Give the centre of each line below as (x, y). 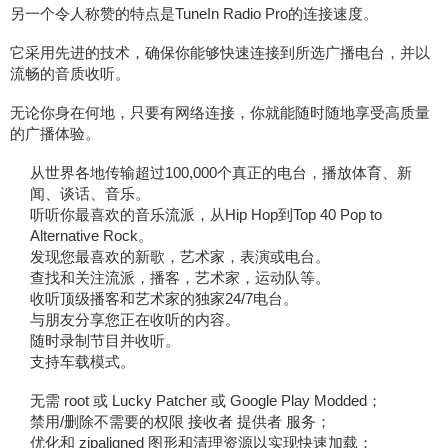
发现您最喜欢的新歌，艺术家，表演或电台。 (179, 256)
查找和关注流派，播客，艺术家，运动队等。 (179, 277)
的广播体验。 (55, 133)
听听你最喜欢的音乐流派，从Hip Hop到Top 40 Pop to (205, 214)
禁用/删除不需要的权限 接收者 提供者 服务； (180, 421)
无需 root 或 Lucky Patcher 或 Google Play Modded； (205, 400)
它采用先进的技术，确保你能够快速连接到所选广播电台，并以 (220, 52)
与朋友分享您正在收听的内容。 (134, 319)
